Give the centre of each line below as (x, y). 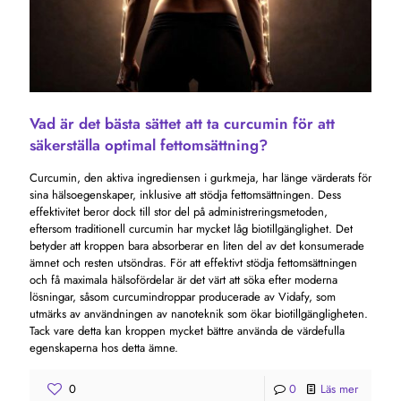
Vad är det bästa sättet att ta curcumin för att (182, 123)
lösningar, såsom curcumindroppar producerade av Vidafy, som (183, 296)
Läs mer (339, 388)
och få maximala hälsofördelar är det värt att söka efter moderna (183, 279)
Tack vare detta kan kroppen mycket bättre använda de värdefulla (187, 330)
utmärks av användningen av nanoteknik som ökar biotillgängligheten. (199, 313)
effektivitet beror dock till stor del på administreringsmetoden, (179, 211)
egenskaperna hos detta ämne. (104, 347)
